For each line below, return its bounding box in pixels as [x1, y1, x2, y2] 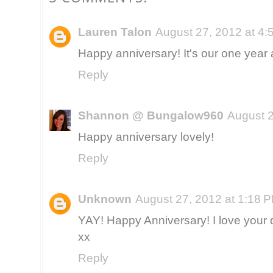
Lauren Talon [78, 25, 152, 39]
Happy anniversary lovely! [78, 130, 214, 144]
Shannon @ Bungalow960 [78, 108, 224, 122]
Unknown [78, 192, 132, 206]
